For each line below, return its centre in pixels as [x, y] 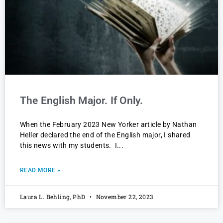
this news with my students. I [68, 146]
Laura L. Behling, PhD [54, 197]
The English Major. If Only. [83, 101]
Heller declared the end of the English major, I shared [105, 135]
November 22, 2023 [124, 197]
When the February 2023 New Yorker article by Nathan [109, 125]
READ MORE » [40, 170]
